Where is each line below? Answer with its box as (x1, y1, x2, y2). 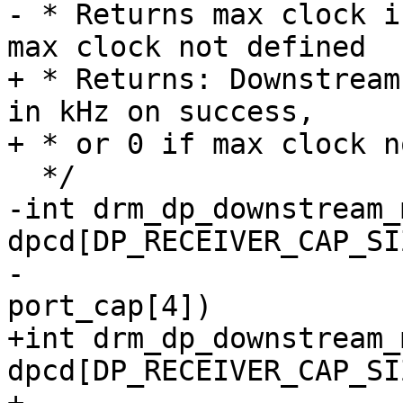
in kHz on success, (7, 95, 315, 129)
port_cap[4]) (7, 290, 212, 323)
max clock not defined (7, 31, 366, 64)
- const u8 (7, 257, 24, 291)
